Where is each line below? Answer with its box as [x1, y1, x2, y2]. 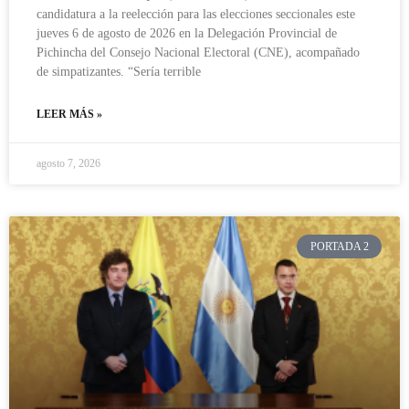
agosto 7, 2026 [37, 156, 100, 170]
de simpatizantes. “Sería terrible [37, 64, 201, 79]
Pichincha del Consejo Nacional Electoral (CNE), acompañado [37, 45, 360, 59]
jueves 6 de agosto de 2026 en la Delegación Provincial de [37, 26, 337, 40]
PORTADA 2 [309, 240, 369, 254]
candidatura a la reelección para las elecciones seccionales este [37, 6, 355, 21]
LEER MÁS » [37, 107, 102, 121]
